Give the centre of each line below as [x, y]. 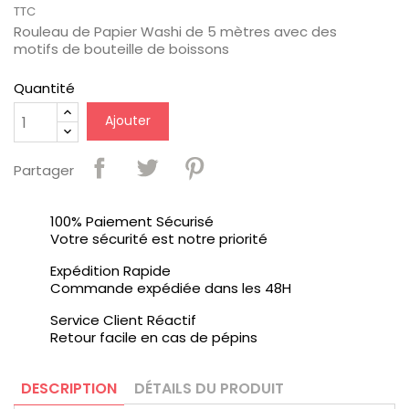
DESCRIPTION [69, 388]
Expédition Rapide [110, 271]
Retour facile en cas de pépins [154, 338]
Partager [44, 170]
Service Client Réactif [123, 320]
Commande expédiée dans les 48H [171, 288]
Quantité [44, 89]
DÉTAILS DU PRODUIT [210, 388]
